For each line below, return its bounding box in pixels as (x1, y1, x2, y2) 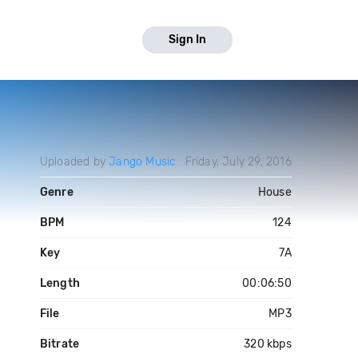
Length (39, 276, 80, 290)
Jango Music (109, 155, 177, 169)
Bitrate (39, 337, 80, 351)
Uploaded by (39, 155, 109, 169)
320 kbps (244, 337, 292, 351)
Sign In (169, 33, 206, 46)
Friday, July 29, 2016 (185, 155, 292, 169)
